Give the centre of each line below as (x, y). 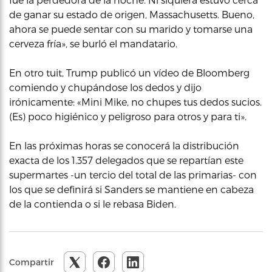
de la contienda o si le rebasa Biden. (93, 204)
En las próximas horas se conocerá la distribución (124, 145)
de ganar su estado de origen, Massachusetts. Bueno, (132, 14)
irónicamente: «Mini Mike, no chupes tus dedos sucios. (135, 102)
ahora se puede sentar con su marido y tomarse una (131, 29)
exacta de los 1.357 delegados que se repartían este (126, 160)
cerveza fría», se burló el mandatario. (93, 43)
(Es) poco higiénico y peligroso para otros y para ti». (128, 116)
